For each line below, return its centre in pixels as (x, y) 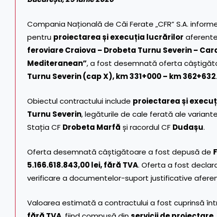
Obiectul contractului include (80, 101)
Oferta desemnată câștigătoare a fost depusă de (120, 152)
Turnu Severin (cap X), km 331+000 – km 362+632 (121, 76)
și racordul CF (147, 127)
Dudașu (188, 127)
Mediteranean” (57, 63)
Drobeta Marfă (92, 127)
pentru (40, 37)
